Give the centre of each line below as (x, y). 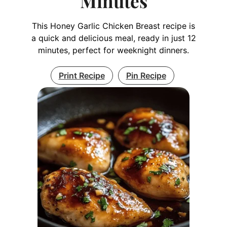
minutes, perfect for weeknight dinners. (113, 50)
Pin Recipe (146, 75)
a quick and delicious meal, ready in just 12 (113, 38)
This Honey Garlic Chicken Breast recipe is (113, 26)
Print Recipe (82, 75)
